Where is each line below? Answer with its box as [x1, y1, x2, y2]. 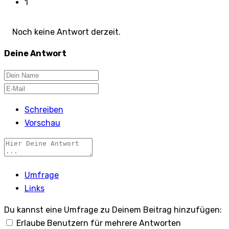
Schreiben [25, 104, 63, 114]
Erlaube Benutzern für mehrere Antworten [16, 218, 181, 228]
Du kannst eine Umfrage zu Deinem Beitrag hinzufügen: [4, 204, 222, 215]
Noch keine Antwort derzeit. [12, 27, 121, 37]
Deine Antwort [4, 48, 66, 58]
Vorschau [25, 118, 60, 128]
